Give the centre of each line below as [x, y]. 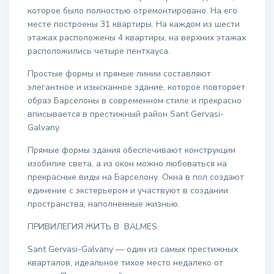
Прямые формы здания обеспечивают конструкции [132, 150]
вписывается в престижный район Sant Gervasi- [126, 114]
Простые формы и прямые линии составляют [120, 74]
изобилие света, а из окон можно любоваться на [128, 164]
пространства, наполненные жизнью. [108, 204]
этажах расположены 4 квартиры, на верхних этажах [137, 38]
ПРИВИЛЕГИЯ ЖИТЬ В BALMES [135, 227]
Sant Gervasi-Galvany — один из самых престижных [133, 250]
